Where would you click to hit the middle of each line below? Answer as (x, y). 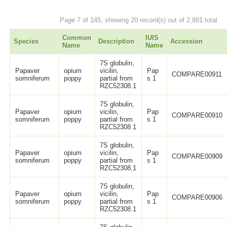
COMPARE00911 (197, 74)
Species (26, 42)
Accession (186, 42)
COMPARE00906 (197, 198)
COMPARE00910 (197, 116)
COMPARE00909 (197, 157)
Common (77, 38)
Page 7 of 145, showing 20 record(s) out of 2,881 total (138, 20)
